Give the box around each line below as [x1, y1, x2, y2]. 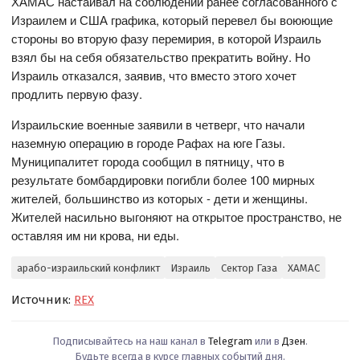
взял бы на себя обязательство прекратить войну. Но [11, 48, 311, 66]
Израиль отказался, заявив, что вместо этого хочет [11, 67, 297, 84]
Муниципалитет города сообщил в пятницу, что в [11, 153, 285, 170]
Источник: [11, 292, 75, 308]
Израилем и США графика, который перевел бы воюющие [11, 11, 333, 29]
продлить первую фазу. [11, 85, 143, 103]
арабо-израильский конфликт [16, 261, 160, 274]
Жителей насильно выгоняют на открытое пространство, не [11, 208, 342, 226]
